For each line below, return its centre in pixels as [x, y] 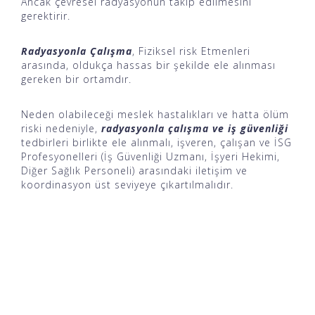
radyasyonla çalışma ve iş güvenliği [193, 128]
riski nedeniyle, [59, 128]
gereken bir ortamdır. [76, 79]
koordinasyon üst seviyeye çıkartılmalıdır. [127, 184]
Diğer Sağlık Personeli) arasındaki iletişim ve [134, 170]
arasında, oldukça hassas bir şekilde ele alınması [148, 65]
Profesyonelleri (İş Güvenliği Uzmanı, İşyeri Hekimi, [150, 156]
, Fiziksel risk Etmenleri [191, 51]
